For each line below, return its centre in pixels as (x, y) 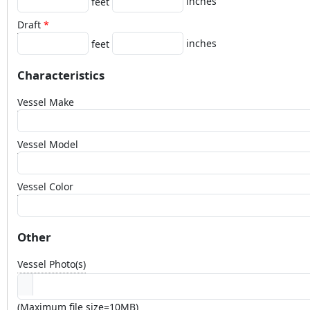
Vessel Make (46, 102)
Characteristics (61, 75)
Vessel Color (45, 186)
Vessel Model (48, 144)
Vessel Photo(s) (52, 264)
